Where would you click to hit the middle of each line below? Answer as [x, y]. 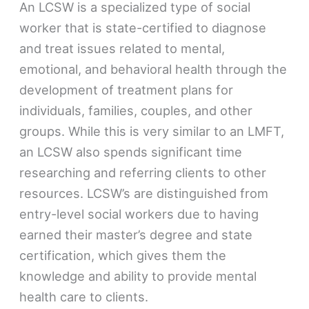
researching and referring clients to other [143, 172]
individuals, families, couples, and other [136, 110]
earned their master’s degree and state [136, 234]
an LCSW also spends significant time [131, 151]
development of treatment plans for [127, 89]
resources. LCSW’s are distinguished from [144, 193]
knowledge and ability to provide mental [138, 276]
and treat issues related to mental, [122, 48]
